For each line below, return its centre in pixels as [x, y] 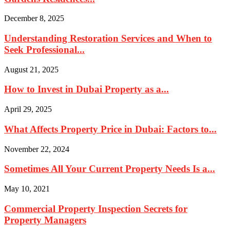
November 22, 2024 [37, 149]
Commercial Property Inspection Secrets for [96, 208]
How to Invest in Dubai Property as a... [87, 89]
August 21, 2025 [31, 69]
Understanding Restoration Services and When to [108, 38]
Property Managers [45, 220]
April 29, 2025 [28, 109]
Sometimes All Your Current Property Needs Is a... [110, 169]
